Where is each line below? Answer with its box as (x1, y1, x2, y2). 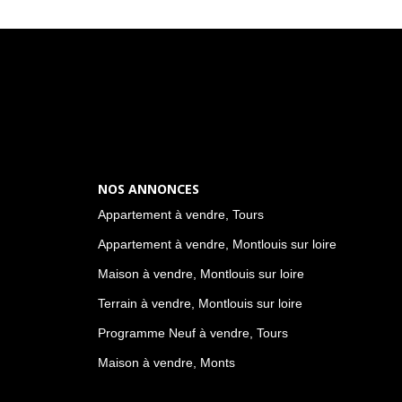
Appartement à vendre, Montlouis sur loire (97, 237, 336, 251)
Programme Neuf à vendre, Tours (97, 326, 288, 340)
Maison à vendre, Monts (97, 355, 235, 370)
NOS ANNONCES (97, 179, 199, 197)
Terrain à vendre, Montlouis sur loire (97, 296, 302, 310)
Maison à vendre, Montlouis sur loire (97, 267, 304, 281)
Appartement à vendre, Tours (97, 207, 264, 222)
